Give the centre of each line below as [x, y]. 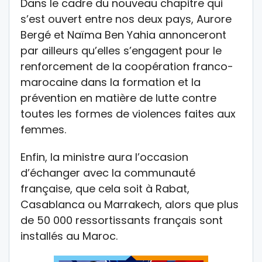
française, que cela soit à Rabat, [105, 188]
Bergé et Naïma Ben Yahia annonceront [123, 35]
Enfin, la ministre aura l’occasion [104, 157]
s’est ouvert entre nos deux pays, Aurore [126, 19]
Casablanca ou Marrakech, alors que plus [130, 204]
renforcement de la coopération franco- [127, 66]
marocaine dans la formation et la [111, 82]
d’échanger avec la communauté [108, 173]
